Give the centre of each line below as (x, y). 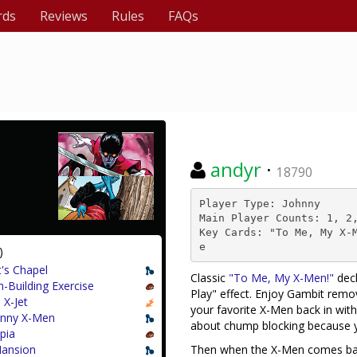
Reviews (64, 16)
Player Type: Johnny (259, 203)
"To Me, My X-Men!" (281, 278)
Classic (210, 278)
